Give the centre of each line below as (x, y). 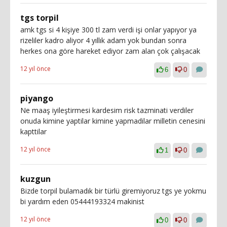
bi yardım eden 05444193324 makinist (82, 201)
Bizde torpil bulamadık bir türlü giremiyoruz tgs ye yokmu (113, 191)
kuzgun (35, 179)
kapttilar (33, 131)
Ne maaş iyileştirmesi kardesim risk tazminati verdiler (107, 110)
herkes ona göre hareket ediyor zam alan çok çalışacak (110, 51)
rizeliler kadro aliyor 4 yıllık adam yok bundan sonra (103, 40)
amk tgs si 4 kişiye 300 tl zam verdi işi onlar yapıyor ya (108, 30)
